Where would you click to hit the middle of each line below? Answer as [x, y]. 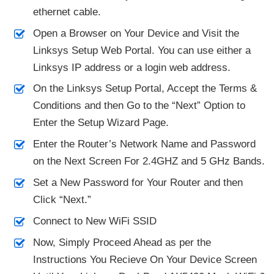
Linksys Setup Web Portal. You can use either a [142, 50]
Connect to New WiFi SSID [94, 221]
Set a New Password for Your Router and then [138, 183]
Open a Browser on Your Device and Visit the [136, 33]
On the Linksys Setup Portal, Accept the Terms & [145, 89]
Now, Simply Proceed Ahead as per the [122, 242]
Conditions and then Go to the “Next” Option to [139, 106]
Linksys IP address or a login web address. [131, 67]
